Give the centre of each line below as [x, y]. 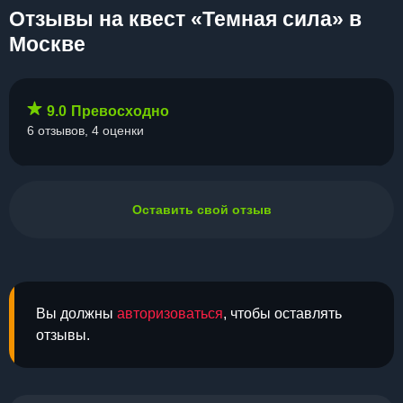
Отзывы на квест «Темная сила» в [185, 19]
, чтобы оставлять [282, 313]
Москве [47, 44]
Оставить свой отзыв [201, 210]
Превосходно [120, 111]
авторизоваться [170, 313]
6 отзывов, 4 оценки [85, 130]
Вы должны [76, 313]
